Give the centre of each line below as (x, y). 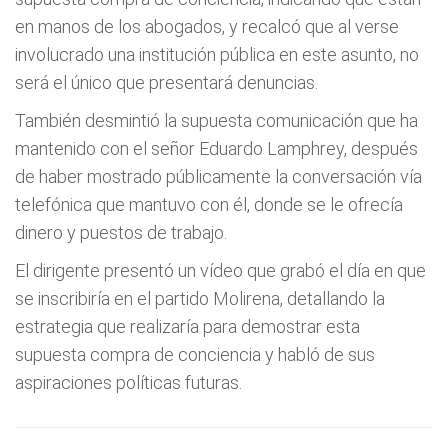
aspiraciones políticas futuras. (128, 382)
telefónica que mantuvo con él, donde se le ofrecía (209, 204)
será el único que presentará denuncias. (166, 82)
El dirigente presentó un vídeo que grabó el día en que (220, 270)
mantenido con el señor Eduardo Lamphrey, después (216, 148)
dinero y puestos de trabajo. (121, 232)
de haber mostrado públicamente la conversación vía (218, 176)
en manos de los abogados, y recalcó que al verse (207, 26)
